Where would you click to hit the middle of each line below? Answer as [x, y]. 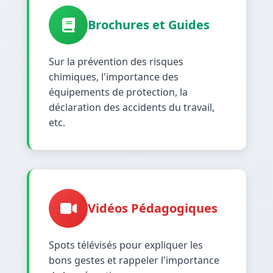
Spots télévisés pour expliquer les [126, 245]
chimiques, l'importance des [114, 76]
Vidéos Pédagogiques [153, 208]
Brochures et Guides [149, 24]
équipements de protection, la [118, 92]
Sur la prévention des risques [116, 61]
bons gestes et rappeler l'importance [134, 260]
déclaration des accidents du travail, [132, 107]
